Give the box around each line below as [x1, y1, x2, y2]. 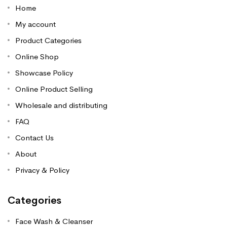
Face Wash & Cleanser [15, 216, 93, 226]
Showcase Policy [15, 68, 73, 78]
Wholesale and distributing [15, 100, 107, 110]
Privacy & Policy [15, 165, 69, 175]
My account [15, 19, 56, 29]
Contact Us [15, 133, 54, 142]
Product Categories [15, 35, 82, 45]
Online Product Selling [15, 84, 93, 94]
